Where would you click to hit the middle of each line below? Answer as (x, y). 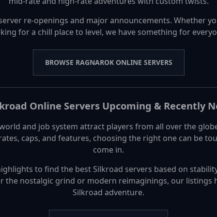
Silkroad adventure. (108, 192)
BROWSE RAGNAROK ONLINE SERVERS (108, 62)
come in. (108, 150)
